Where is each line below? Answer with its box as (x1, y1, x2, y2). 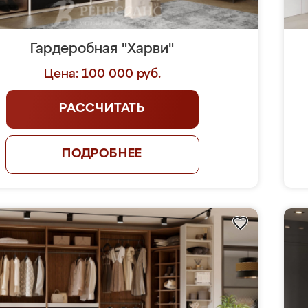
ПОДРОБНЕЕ (61, 148, 143, 160)
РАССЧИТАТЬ (59, 102, 146, 115)
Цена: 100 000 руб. (43, 68, 161, 80)
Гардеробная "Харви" (30, 42, 175, 56)
